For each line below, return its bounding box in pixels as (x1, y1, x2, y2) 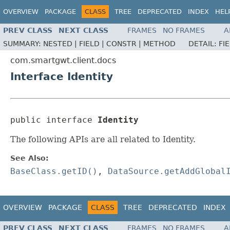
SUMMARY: (3, 40, 43, 48)
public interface (10, 115, 98, 125)
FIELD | (79, 40, 106, 48)
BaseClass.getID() (10, 166, 98, 177)
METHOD (143, 40, 176, 48)
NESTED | (43, 40, 79, 48)
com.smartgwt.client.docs (10, 55, 116, 66)
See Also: (10, 154, 49, 163)
